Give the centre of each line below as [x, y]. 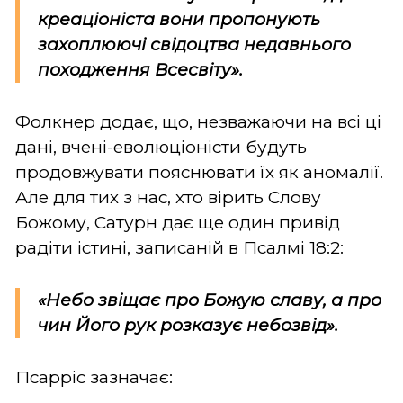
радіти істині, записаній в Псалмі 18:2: [182, 247]
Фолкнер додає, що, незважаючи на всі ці [198, 121]
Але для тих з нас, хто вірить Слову [168, 197]
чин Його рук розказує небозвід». [188, 325]
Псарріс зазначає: [94, 377]
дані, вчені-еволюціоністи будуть [161, 147]
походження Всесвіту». [140, 69]
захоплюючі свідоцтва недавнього [194, 44]
